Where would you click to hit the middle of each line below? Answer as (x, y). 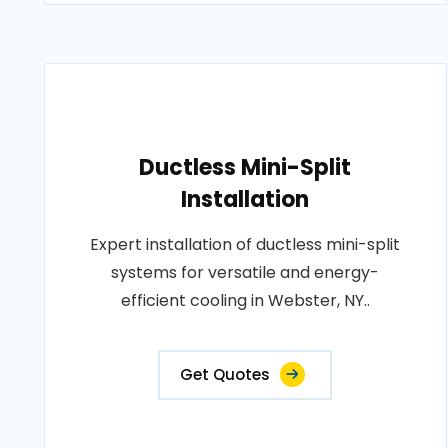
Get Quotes (225, 374)
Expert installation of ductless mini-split (245, 244)
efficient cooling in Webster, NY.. (245, 300)
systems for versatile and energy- (245, 272)
